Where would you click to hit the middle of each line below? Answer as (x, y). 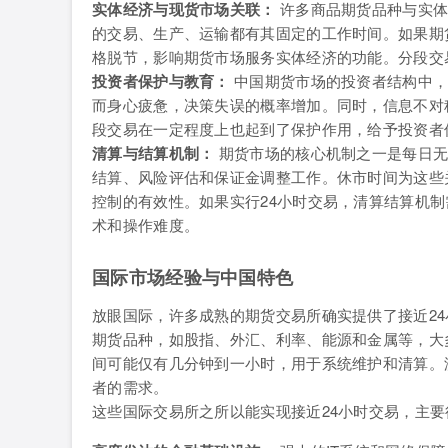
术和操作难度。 (146, 224)
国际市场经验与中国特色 (193, 277)
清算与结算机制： (153, 153)
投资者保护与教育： (161, 81)
